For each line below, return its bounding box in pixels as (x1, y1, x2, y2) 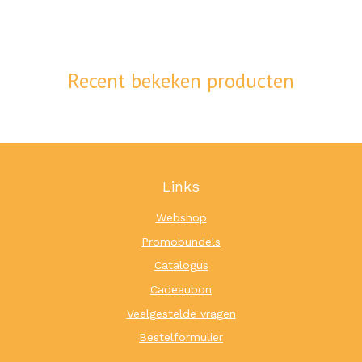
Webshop (155, 211, 207, 225)
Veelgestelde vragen (126, 306, 236, 320)
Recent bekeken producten (68, 68, 294, 95)
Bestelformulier (139, 330, 223, 344)
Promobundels (141, 234, 221, 248)
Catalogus (154, 259, 208, 272)
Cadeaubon (150, 283, 212, 297)
